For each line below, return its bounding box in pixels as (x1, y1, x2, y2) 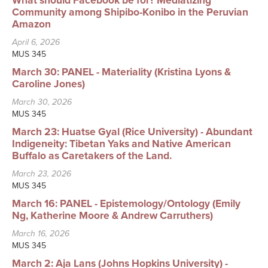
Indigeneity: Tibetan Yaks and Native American (12, 138, 231, 151)
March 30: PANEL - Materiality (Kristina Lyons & (12, 66, 231, 79)
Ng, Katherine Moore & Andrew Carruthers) (12, 209, 213, 223)
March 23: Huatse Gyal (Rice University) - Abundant (12, 126, 252, 139)
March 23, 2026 (12, 169, 71, 179)
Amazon (12, 18, 51, 31)
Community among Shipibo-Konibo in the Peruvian (12, 6, 248, 19)
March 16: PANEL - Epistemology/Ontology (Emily (12, 197, 240, 211)
